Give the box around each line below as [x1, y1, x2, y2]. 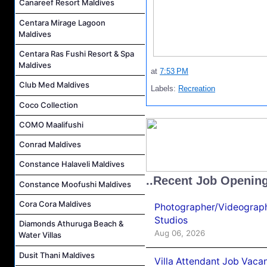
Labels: [151, 84, 178, 94]
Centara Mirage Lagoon [19, 17, 105, 27]
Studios [154, 214, 188, 226]
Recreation [178, 84, 215, 94]
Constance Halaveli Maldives [19, 159, 125, 169]
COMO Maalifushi [19, 119, 83, 129]
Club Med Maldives [19, 80, 89, 90]
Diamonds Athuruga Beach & [19, 219, 123, 229]
